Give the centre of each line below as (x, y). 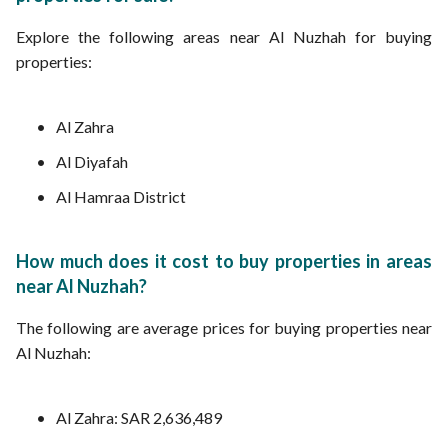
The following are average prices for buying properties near (224, 327)
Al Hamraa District (121, 196)
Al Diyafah (92, 161)
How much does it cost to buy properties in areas (224, 261)
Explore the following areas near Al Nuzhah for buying (224, 36)
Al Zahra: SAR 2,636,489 (139, 417)
